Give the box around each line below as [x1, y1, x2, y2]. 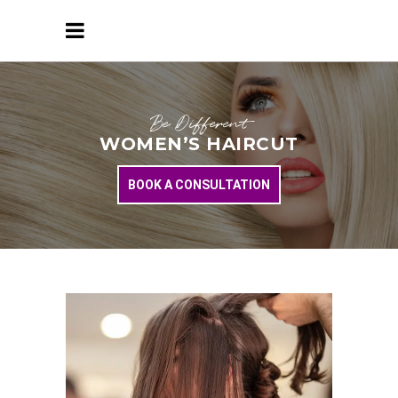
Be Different [149, 111, 249, 137]
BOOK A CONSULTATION [128, 178, 270, 192]
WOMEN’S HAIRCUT [99, 133, 298, 155]
